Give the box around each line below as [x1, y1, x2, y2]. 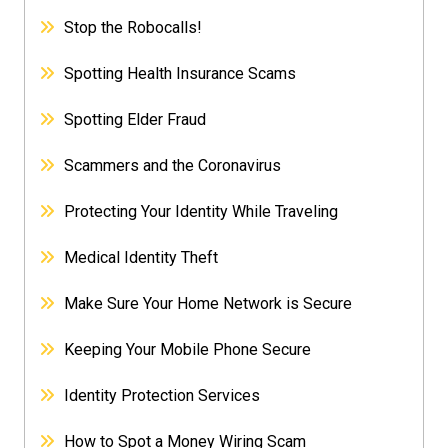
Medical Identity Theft [64, 248, 219, 268]
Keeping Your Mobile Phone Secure [64, 340, 312, 360]
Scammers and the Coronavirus [64, 156, 282, 176]
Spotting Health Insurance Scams [64, 64, 297, 84]
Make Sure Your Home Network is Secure [64, 294, 353, 314]
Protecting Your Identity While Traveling [64, 202, 339, 222]
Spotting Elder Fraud [64, 110, 207, 130]
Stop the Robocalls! [64, 18, 203, 38]
